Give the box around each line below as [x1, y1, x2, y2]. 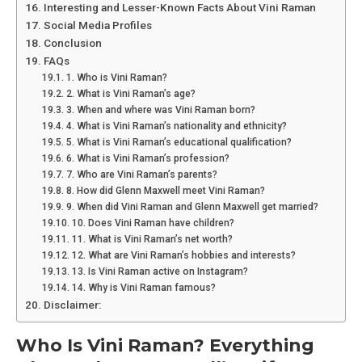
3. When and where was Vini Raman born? [65, 104, 255, 116]
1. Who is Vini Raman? [65, 72, 167, 84]
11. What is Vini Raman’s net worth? [71, 234, 233, 246]
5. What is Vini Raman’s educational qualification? [65, 137, 292, 149]
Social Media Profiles [43, 19, 152, 32]
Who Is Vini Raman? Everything [16, 335, 314, 357]
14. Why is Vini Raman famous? [71, 282, 216, 294]
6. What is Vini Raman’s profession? [65, 153, 229, 165]
